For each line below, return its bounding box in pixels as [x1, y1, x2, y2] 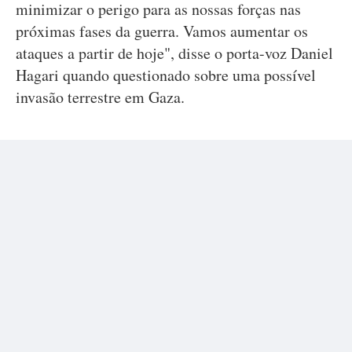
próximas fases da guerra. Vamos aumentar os [16, 20, 308, 42]
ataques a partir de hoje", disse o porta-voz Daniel [16, 42, 333, 64]
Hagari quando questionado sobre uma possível [16, 64, 316, 86]
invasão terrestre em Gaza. [16, 86, 185, 108]
